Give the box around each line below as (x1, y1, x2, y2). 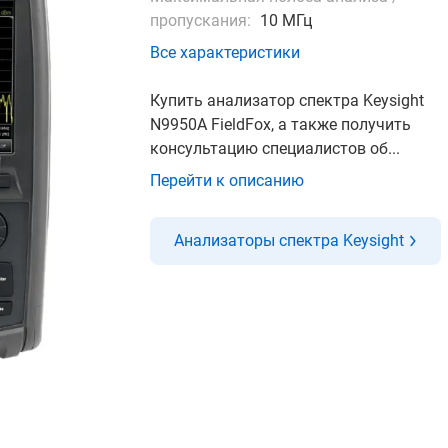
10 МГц (260, 11, 313, 30)
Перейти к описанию (150, 171, 305, 190)
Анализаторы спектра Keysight (174, 231, 405, 250)
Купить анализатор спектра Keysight (150, 91, 425, 110)
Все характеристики (150, 43, 301, 62)
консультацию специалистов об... (150, 139, 401, 158)
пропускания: (150, 11, 252, 30)
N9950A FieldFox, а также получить (150, 115, 412, 134)
